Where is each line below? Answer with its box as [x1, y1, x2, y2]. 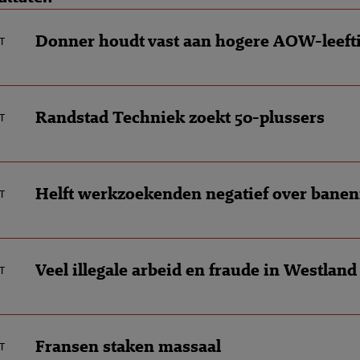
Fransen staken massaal [35, 335, 221, 357]
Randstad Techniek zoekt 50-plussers [35, 106, 325, 128]
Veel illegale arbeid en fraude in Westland [35, 259, 357, 280]
